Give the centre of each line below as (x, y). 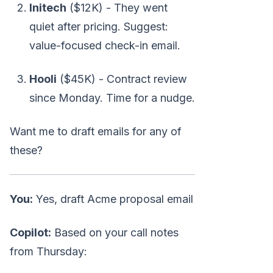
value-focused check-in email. (105, 46)
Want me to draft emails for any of (96, 132)
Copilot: (30, 233)
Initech (48, 8)
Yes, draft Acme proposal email (113, 199)
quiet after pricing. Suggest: (99, 27)
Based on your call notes (115, 233)
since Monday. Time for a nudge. (112, 98)
